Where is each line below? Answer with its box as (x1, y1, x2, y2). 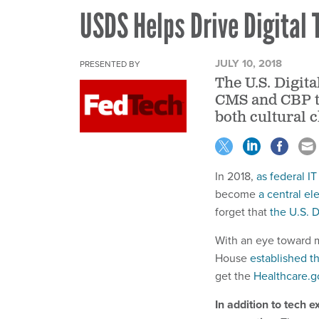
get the (215, 267, 253, 284)
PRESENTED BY (80, 57, 140, 70)
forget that (215, 203, 270, 220)
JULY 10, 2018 (215, 55, 282, 71)
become (215, 185, 258, 202)
